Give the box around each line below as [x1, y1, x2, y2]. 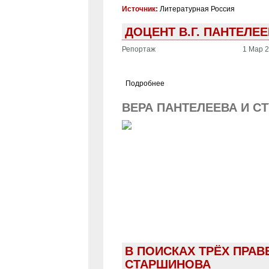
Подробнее [125, 79, 165, 88]
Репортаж [121, 44, 156, 53]
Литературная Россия [159, 4, 235, 13]
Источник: [121, 4, 160, 13]
